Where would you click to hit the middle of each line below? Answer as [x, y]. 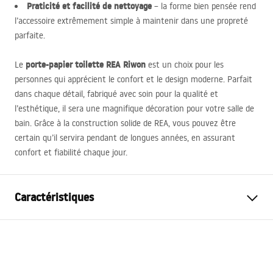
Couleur [33, 229]
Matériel [34, 249]
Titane [153, 229]
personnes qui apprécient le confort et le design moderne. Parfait [133, 79]
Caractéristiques [54, 197]
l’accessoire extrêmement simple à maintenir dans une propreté [131, 21]
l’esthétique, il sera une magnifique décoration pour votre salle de [134, 108]
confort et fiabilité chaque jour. [71, 152]
